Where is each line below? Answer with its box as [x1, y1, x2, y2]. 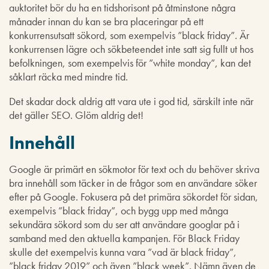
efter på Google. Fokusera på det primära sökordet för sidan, [9, 189, 258, 204]
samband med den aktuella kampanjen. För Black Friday [9, 231, 240, 245]
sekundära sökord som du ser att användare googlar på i [9, 217, 240, 231]
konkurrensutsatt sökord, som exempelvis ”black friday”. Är [9, 28, 249, 42]
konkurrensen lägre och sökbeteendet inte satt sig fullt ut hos [9, 41, 253, 56]
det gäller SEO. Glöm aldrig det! [9, 107, 144, 122]
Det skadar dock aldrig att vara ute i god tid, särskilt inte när [9, 94, 253, 108]
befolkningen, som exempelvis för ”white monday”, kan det [9, 55, 251, 70]
